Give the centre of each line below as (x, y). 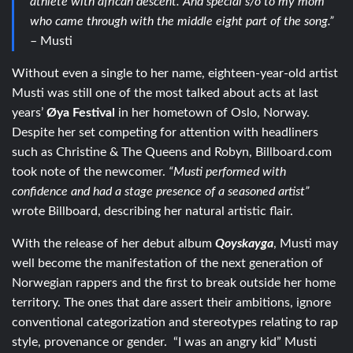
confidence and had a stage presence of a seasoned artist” (161, 191)
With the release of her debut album (113, 243)
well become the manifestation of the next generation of (167, 263)
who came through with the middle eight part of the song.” (182, 21)
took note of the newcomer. (90, 171)
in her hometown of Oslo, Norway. (212, 112)
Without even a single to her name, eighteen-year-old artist (175, 73)
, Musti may (306, 243)
